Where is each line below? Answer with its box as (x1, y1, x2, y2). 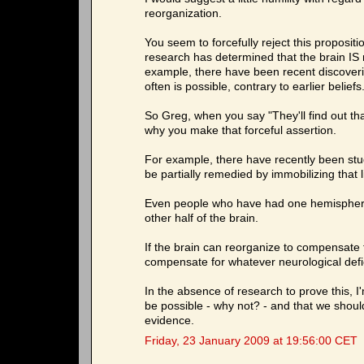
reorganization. (145, 7, 222, 20)
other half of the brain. (145, 212, 258, 225)
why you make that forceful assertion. (145, 124, 336, 137)
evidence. (145, 314, 194, 327)
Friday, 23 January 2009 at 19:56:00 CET (145, 335, 357, 348)
